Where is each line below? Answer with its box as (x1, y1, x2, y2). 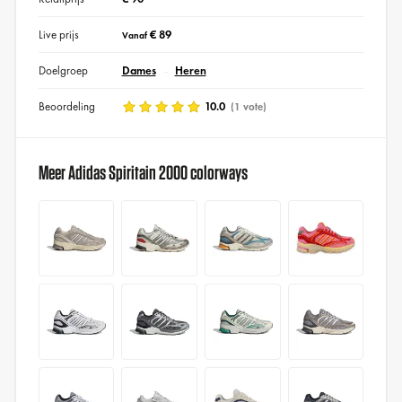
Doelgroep (38, 63, 88, 79)
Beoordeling (38, 99, 95, 115)
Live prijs (38, 27, 79, 43)
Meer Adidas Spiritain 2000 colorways (38, 162, 248, 183)
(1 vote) (227, 100, 267, 115)
